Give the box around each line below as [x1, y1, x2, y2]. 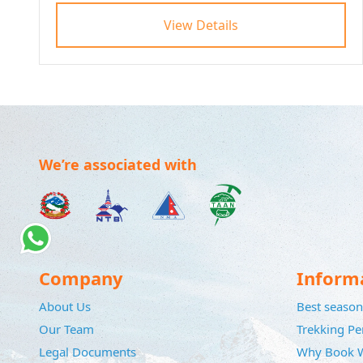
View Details [164, 15, 238, 34]
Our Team [39, 321, 94, 338]
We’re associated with [39, 154, 197, 174]
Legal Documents [39, 344, 136, 361]
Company [39, 266, 123, 291]
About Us [39, 298, 91, 315]
